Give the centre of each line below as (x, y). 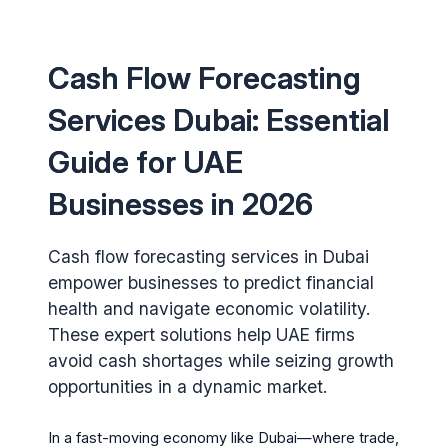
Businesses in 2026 (181, 203)
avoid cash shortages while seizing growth (221, 360)
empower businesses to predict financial (211, 282)
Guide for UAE (146, 161)
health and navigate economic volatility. (209, 308)
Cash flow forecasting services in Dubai (209, 256)
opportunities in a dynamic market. (188, 386)
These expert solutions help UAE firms (202, 334)
